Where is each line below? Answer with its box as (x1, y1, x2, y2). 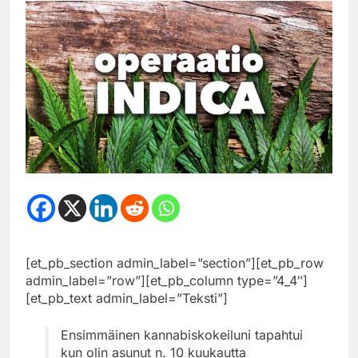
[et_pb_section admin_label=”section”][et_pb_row (26, 254, 324, 271)
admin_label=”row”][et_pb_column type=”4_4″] (26, 272, 308, 288)
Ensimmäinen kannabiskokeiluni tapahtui (61, 326, 303, 343)
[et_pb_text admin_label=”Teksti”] (26, 289, 228, 306)
